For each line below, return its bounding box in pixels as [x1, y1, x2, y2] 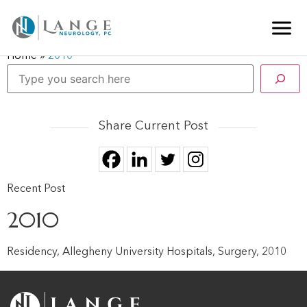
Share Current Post [99, 120, 208, 132]
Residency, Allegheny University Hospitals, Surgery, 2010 [7, 247, 286, 258]
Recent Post [7, 184, 65, 195]
